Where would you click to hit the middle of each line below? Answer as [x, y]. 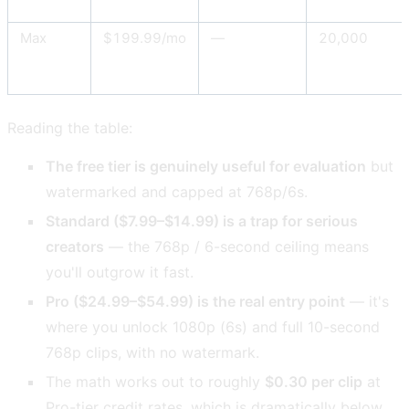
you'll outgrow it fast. [120, 273]
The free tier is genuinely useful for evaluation [206, 167]
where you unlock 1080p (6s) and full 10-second [213, 327]
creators [75, 247]
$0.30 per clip [314, 382]
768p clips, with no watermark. [153, 353]
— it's [367, 302]
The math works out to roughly [156, 382]
